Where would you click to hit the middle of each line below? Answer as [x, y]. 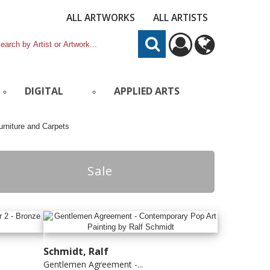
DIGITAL [44, 91]
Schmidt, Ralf [76, 251]
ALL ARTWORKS [101, 17]
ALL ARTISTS [181, 17]
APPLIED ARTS [146, 91]
